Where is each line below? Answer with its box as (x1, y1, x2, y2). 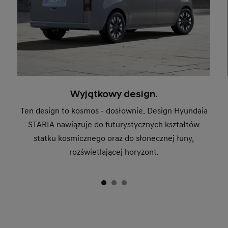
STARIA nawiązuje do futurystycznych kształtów (28, 120, 200, 130)
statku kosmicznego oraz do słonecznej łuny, (34, 133, 194, 144)
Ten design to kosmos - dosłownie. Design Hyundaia (20, 106, 208, 117)
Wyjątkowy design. (70, 89, 158, 101)
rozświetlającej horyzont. (69, 147, 159, 158)
